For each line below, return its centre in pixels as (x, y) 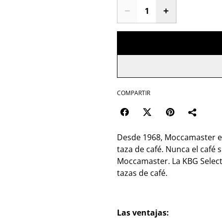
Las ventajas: (143, 213)
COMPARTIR (134, 93)
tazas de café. (142, 173)
